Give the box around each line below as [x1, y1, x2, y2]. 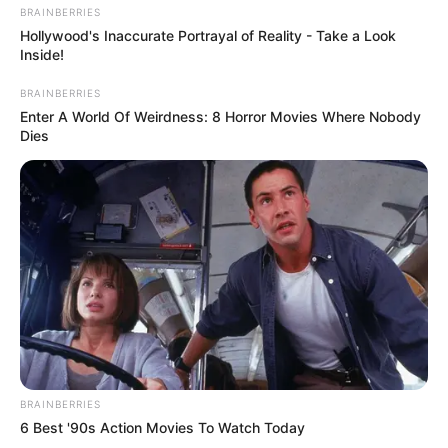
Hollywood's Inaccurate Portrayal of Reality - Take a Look [20, 27, 396, 45]
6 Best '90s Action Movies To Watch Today [20, 418, 305, 436]
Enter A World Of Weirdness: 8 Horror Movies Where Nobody [20, 108, 421, 126]
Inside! [20, 46, 64, 64]
